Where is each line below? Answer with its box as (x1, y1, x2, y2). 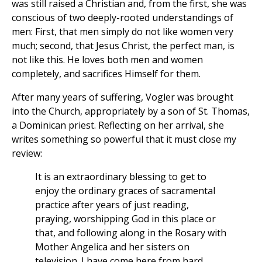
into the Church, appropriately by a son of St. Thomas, (12, 105, 250, 118)
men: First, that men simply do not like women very (12, 25, 233, 39)
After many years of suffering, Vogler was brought (12, 91, 233, 104)
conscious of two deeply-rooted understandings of (12, 11, 233, 25)
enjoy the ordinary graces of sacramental (35, 184, 215, 198)
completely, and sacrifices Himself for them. (12, 67, 201, 81)
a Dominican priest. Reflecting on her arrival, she (12, 119, 224, 132)
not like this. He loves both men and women (12, 53, 203, 67)
